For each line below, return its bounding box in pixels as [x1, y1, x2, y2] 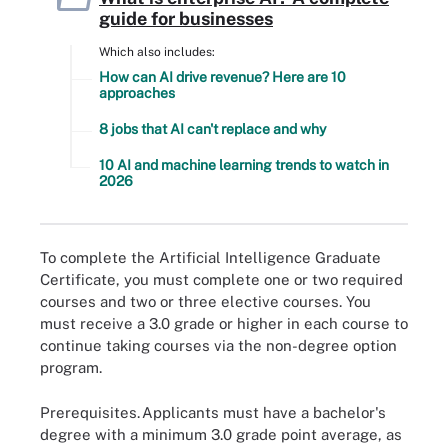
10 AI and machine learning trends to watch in [99, 156, 389, 173]
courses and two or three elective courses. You [40, 293, 371, 311]
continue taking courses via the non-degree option [40, 337, 397, 355]
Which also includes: [99, 44, 215, 59]
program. [40, 359, 102, 377]
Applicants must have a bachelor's [140, 403, 386, 421]
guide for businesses [99, 7, 273, 29]
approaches [99, 84, 175, 101]
